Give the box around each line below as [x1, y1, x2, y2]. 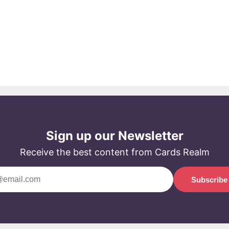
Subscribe [191, 174, 227, 184]
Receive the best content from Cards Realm [19, 146, 210, 157]
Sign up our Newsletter [45, 128, 184, 143]
